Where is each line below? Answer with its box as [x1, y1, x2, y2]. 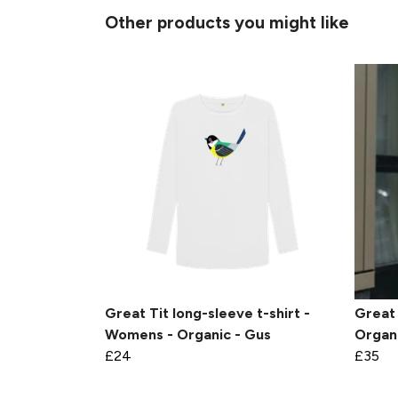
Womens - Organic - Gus [105, 326, 271, 344]
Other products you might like [105, 12, 349, 34]
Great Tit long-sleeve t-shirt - [105, 305, 310, 322]
